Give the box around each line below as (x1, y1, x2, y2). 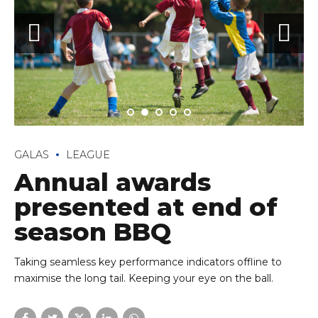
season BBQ (14, 216, 171, 248)
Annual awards (14, 167, 211, 198)
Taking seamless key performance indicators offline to (14, 256, 282, 269)
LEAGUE (66, 148, 110, 161)
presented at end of (14, 192, 278, 223)
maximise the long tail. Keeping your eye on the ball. (14, 272, 273, 285)
